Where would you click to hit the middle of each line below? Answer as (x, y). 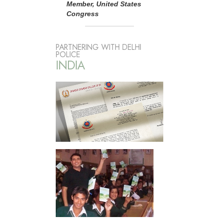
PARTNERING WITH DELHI (99, 47)
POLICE (68, 54)
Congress (83, 13)
